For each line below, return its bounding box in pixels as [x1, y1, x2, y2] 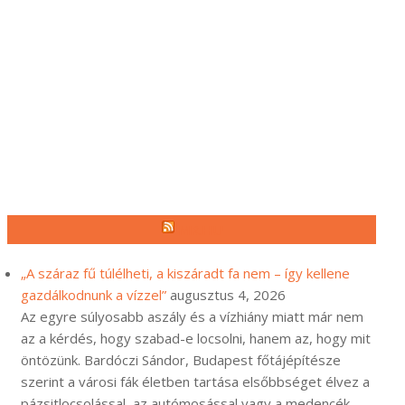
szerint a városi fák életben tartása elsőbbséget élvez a [21, 372, 370, 391]
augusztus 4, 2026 [170, 286, 286, 304]
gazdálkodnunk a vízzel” [21, 286, 166, 304]
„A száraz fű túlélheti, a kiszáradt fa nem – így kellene [21, 264, 350, 282]
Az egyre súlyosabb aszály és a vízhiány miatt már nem [21, 307, 363, 325]
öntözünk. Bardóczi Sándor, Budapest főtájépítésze [21, 351, 341, 369]
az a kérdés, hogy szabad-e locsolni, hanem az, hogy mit [21, 329, 371, 347]
